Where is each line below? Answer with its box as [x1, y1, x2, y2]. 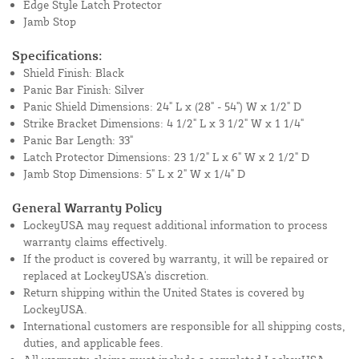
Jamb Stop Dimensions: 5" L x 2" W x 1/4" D [23, 167, 245, 181]
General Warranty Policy [12, 200, 162, 216]
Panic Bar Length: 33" [23, 133, 133, 147]
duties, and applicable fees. [23, 336, 163, 350]
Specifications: [12, 47, 103, 64]
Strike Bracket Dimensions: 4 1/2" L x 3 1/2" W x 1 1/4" [23, 116, 304, 131]
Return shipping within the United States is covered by [23, 285, 305, 300]
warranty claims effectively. [23, 235, 167, 249]
